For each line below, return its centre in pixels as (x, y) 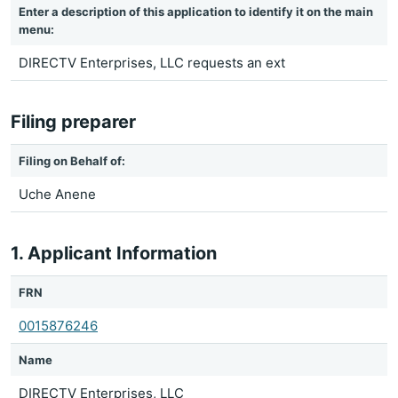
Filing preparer (73, 122)
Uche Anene (57, 194)
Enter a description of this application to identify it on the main (196, 12)
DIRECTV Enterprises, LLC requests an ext (152, 63)
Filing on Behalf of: (72, 161)
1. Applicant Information (114, 253)
